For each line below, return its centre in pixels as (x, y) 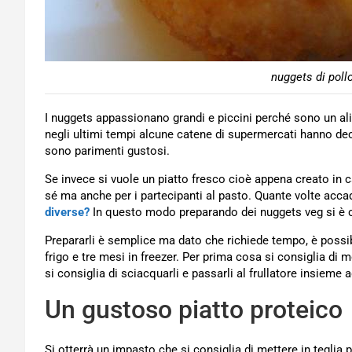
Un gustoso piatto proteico (194, 309)
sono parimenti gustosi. (107, 150)
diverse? (67, 212)
